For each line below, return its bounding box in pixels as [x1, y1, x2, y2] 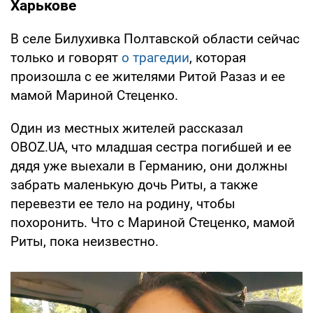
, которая [189, 49, 246, 66]
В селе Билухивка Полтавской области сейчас [10, 30, 300, 47]
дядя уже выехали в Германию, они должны [10, 157, 288, 174]
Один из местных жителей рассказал [10, 119, 243, 136]
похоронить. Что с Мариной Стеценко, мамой [10, 214, 295, 231]
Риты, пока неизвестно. [10, 233, 159, 249]
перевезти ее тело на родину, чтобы [10, 195, 235, 212]
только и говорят [10, 49, 122, 66]
